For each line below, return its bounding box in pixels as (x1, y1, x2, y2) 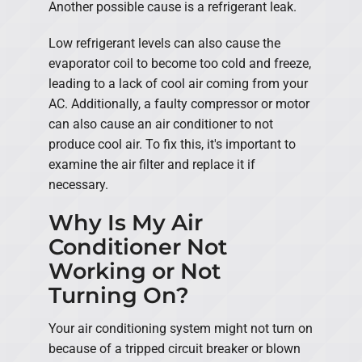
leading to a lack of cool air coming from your (48, 75, 308, 91)
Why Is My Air (48, 208, 203, 236)
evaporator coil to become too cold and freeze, (48, 55, 311, 71)
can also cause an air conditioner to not (48, 116, 273, 132)
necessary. (48, 176, 108, 192)
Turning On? (48, 281, 189, 309)
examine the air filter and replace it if (48, 156, 255, 172)
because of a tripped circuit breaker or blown (48, 340, 301, 356)
